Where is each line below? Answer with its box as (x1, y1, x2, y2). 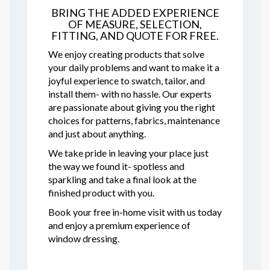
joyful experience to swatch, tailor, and (48, 74, 205, 86)
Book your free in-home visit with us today (48, 206, 222, 218)
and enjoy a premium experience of (48, 219, 190, 231)
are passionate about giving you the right (48, 101, 215, 113)
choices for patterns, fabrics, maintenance (48, 114, 220, 126)
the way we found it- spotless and (48, 160, 184, 172)
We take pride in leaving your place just (48, 146, 209, 159)
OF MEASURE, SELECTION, (68, 17, 202, 31)
